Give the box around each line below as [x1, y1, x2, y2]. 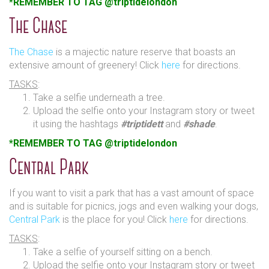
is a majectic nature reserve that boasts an [53, 46, 235, 58]
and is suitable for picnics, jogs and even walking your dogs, [9, 200, 258, 212]
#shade [183, 118, 215, 130]
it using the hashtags [33, 118, 121, 130]
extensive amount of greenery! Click [9, 59, 162, 71]
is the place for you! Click [60, 213, 169, 225]
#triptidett [121, 118, 163, 130]
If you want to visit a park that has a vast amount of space [9, 187, 254, 199]
